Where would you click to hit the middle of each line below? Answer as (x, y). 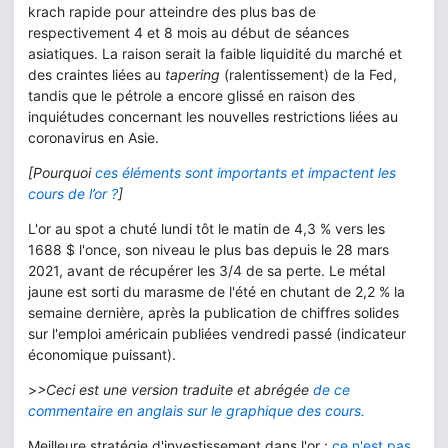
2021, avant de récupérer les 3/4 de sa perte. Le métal (206, 270)
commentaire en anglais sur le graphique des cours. (196, 410)
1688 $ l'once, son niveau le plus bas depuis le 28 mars (208, 249)
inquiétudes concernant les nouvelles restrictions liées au (213, 116)
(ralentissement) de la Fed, (308, 74)
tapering (192, 74)
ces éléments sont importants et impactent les (245, 172)
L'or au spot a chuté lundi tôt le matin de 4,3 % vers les (206, 228)
